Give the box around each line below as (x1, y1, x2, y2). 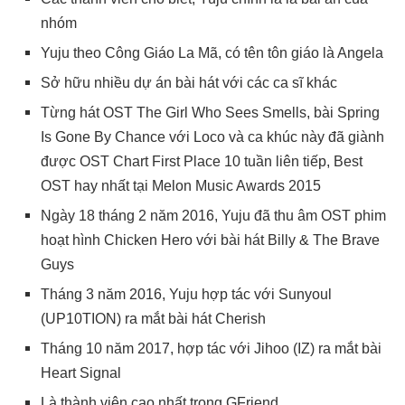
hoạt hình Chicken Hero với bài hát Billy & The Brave (41, 231, 380, 248)
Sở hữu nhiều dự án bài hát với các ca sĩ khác (41, 74, 337, 90)
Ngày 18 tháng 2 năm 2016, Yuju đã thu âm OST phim (41, 207, 386, 223)
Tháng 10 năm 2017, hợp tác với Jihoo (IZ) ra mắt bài (41, 340, 381, 356)
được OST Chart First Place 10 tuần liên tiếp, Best (41, 153, 363, 169)
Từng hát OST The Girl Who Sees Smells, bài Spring (41, 104, 380, 120)
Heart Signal (41, 364, 121, 381)
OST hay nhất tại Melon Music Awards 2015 (41, 177, 321, 193)
